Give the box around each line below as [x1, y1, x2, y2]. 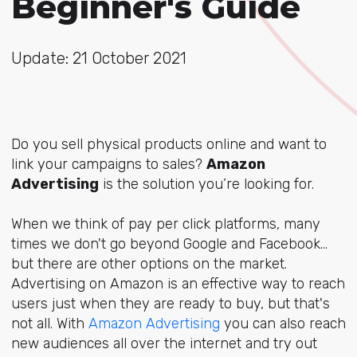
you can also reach [219, 315, 346, 333]
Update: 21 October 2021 [10, 49, 186, 68]
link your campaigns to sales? [10, 155, 206, 173]
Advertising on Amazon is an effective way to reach [10, 275, 345, 293]
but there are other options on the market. [10, 255, 287, 273]
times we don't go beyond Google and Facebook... [10, 235, 328, 253]
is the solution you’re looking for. [98, 175, 314, 193]
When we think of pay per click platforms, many [10, 215, 320, 233]
